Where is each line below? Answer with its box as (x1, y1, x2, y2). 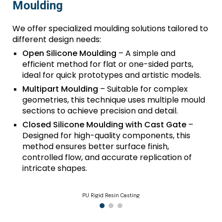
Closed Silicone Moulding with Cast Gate (22, 118, 187, 130)
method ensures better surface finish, (22, 140, 169, 152)
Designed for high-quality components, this (22, 129, 191, 141)
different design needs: (12, 33, 102, 45)
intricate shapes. (22, 162, 88, 174)
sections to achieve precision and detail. (22, 105, 178, 116)
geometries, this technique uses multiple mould (22, 94, 206, 106)
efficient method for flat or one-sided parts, (22, 58, 194, 70)
